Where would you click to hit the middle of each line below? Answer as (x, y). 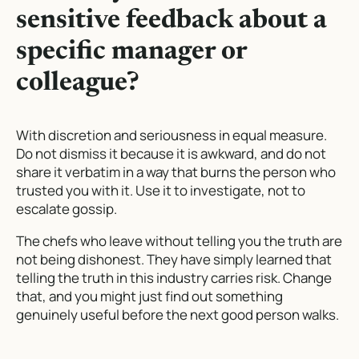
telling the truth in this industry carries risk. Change (174, 278)
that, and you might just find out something (149, 296)
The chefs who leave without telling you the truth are (179, 241)
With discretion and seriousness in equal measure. (171, 135)
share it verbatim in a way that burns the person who (176, 172)
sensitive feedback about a (171, 22)
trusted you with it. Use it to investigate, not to (161, 191)
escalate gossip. (67, 209)
